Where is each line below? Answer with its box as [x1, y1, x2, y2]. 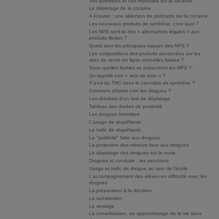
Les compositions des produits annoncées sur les [89, 50, 200, 56]
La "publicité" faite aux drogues [89, 134, 160, 140]
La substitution [89, 195, 122, 201]
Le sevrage [89, 203, 114, 209]
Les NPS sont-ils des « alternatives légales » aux [89, 29, 199, 35]
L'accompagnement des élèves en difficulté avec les [89, 173, 207, 179]
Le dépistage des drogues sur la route [89, 150, 175, 156]
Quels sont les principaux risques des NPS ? [89, 43, 189, 48]
